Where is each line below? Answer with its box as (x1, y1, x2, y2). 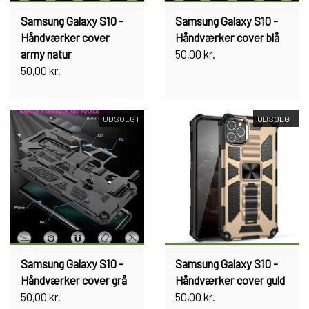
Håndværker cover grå (21, 273, 127, 287)
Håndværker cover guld (175, 273, 285, 287)
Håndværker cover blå (175, 30, 279, 44)
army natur (21, 47, 72, 61)
